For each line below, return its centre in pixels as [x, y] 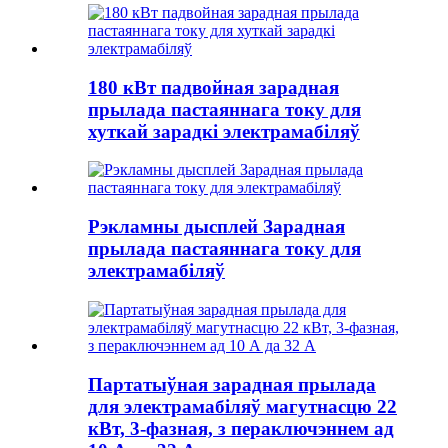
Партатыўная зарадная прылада [232, 384]
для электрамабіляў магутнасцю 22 [242, 406]
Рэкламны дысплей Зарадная [216, 227]
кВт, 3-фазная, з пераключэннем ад [241, 428]
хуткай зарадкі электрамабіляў [224, 131]
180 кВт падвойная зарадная [213, 87]
